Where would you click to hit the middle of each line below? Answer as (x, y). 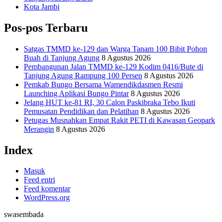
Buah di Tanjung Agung (62, 57)
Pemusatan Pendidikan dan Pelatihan (81, 111)
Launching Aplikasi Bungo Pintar (76, 93)
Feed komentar (47, 189)
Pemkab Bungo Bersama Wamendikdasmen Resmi (103, 84)
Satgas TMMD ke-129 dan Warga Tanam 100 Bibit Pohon (115, 49)
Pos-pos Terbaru (46, 28)
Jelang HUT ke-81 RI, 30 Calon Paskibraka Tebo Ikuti (110, 102)
